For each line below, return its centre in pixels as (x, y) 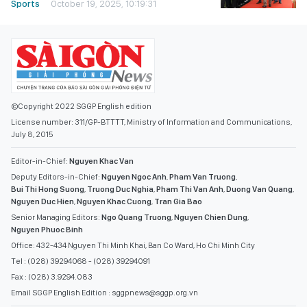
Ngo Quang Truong (136, 217)
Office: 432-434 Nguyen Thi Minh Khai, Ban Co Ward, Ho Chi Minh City (133, 245)
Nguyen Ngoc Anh (134, 177)
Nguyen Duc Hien (42, 201)
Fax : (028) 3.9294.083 (52, 277)
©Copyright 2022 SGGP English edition (81, 106)
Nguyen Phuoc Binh (47, 230)
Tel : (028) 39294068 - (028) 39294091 (81, 261)
